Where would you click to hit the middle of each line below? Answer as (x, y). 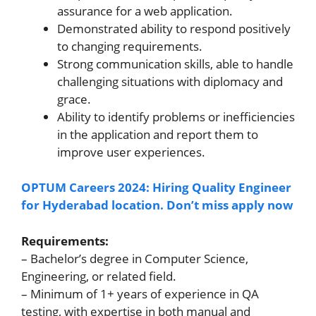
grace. (74, 99)
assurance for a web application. (145, 11)
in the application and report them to (158, 134)
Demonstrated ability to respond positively (174, 28)
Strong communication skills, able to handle (175, 63)
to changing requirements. (130, 46)
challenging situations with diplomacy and (170, 81)
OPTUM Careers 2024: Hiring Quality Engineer (156, 187)
